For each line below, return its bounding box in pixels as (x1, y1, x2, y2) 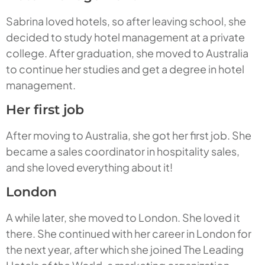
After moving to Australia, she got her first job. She (6, 128, 251, 143)
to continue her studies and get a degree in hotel (6, 62, 244, 76)
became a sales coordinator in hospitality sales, (6, 144, 240, 159)
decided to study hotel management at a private (6, 30, 245, 44)
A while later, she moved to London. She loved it (6, 211, 240, 225)
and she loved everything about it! (6, 160, 173, 174)
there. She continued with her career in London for (6, 227, 251, 241)
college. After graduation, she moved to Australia (6, 46, 248, 60)
